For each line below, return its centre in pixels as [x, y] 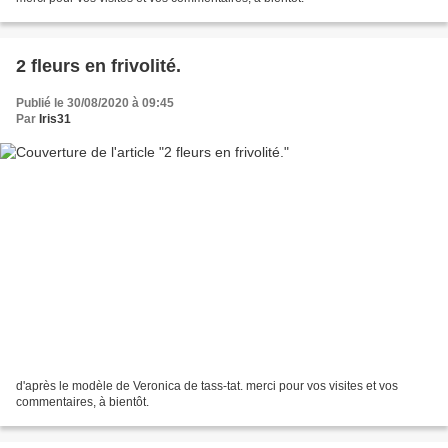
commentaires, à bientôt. [82, 402]
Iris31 [55, 118]
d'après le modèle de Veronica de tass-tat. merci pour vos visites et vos [207, 386]
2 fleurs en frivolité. [98, 65]
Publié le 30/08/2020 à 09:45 [95, 102]
